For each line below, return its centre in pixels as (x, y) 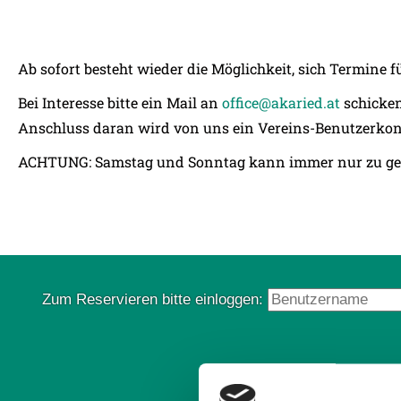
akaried (297, 102)
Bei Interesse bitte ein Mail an (120, 102)
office (240, 102)
